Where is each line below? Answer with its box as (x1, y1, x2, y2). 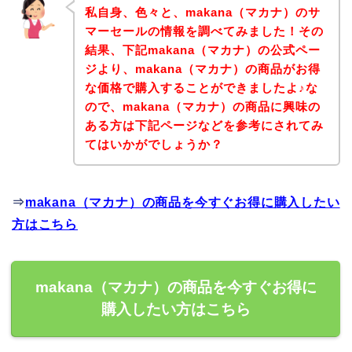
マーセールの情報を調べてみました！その (84, 24, 324, 38)
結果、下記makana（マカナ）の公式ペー (84, 42, 321, 57)
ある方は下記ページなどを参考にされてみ (84, 118, 324, 132)
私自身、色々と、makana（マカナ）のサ (84, 5, 321, 19)
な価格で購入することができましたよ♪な (84, 80, 318, 94)
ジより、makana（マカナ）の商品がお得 (84, 61, 321, 75)
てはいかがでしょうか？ (84, 137, 223, 151)
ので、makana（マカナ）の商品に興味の (84, 99, 321, 113)
